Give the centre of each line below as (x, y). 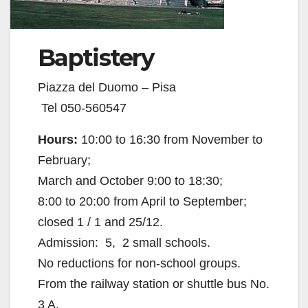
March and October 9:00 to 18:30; (130, 181)
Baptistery (96, 58)
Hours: (58, 140)
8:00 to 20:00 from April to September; (142, 202)
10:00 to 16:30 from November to (170, 140)
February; (64, 161)
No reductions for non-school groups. (139, 264)
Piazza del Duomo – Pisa (107, 88)
